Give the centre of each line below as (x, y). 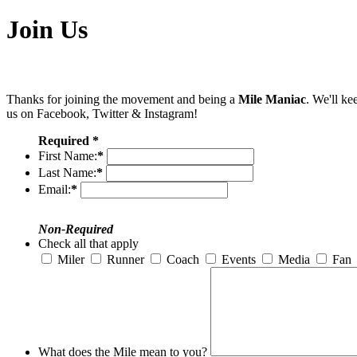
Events (239, 260)
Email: (55, 190)
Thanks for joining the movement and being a (122, 100)
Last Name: (67, 173)
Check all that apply (88, 244)
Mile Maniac (272, 100)
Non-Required (76, 229)
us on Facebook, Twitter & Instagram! (102, 114)
